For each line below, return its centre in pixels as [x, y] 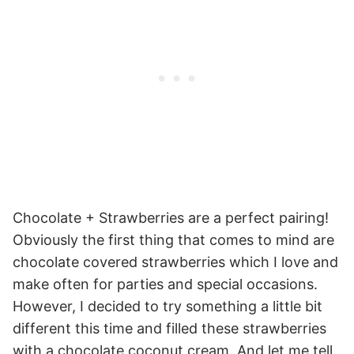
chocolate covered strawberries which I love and [175, 262]
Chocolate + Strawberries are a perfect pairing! [171, 217]
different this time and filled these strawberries [169, 328]
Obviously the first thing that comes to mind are [173, 239]
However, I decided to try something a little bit [168, 306]
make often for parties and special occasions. [165, 284]
